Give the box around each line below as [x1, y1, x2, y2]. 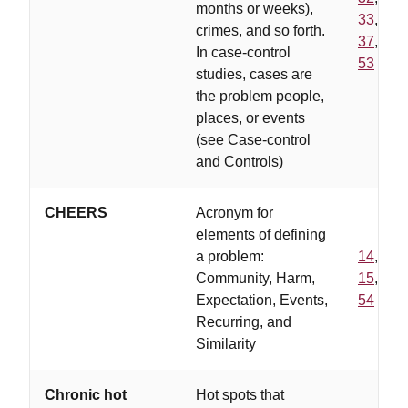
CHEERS [45, 205, 107, 220]
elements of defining [196, 227, 326, 242]
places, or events [196, 110, 305, 126]
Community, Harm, [196, 270, 315, 286]
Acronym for [196, 205, 273, 220]
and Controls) [196, 154, 283, 169]
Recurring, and [196, 314, 291, 330]
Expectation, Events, [196, 292, 328, 308]
